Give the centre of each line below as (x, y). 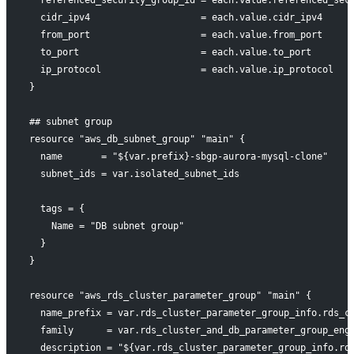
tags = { (56, 208)
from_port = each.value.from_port (175, 34)
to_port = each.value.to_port (170, 52)
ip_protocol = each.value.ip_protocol (181, 69)
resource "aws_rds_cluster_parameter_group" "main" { (170, 295)
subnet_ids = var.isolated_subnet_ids (134, 173)
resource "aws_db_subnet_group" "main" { (137, 139)
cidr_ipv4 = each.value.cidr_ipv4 (175, 17)
